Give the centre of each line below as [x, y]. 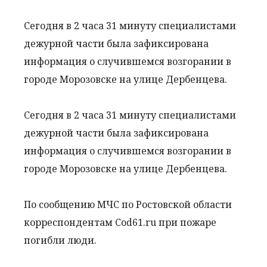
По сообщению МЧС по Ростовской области [128, 204]
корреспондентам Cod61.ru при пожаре [120, 222]
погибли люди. [60, 240]
